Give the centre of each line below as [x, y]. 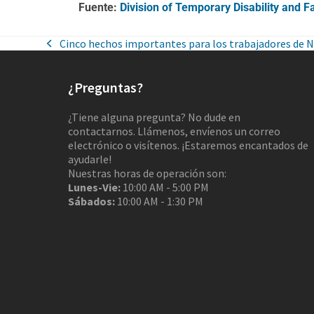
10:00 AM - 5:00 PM [165, 187]
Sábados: [92, 201]
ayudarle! [90, 159]
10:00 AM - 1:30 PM [159, 201]
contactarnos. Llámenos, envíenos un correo [175, 131]
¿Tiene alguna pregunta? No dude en [155, 117]
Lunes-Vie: [95, 187]
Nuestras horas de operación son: [148, 173]
